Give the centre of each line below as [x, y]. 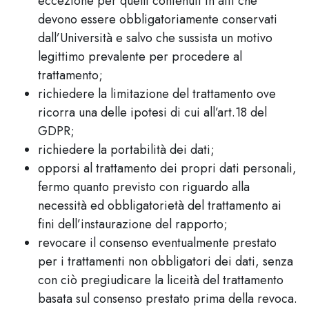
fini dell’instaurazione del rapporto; [133, 224]
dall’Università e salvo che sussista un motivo [155, 38]
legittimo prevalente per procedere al [140, 57]
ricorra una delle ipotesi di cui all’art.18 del [152, 112]
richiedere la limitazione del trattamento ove [157, 94]
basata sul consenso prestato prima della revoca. [168, 299]
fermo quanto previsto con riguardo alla [144, 187]
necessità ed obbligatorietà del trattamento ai [160, 206]
